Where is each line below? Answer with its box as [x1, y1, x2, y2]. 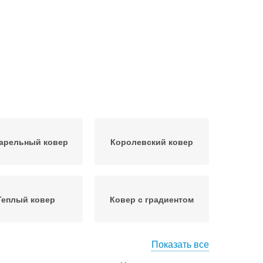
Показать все [151, 237, 209, 251]
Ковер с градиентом [110, 193, 194, 205]
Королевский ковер [110, 136, 193, 147]
